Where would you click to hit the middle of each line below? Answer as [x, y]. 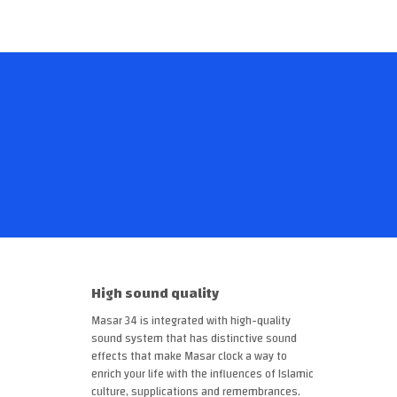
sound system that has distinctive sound [195, 338]
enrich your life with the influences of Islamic [203, 374]
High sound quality [157, 293]
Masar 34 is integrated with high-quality [191, 320]
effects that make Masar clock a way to [190, 356]
